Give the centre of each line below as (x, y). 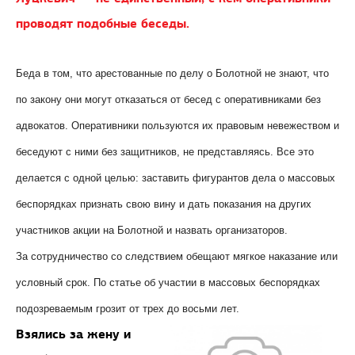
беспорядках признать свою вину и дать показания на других (164, 204)
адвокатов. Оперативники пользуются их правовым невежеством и (177, 126)
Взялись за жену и (73, 334)
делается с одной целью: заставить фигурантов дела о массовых (176, 178)
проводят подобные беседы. (103, 24)
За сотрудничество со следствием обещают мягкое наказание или (177, 257)
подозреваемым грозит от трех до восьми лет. (128, 309)
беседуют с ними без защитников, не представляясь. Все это (165, 152)
